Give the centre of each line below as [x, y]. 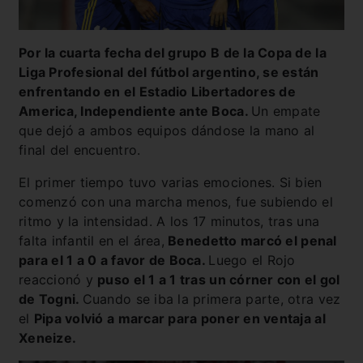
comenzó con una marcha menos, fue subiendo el [176, 201]
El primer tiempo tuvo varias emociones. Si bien [171, 182]
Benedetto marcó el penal [250, 240]
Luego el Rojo [252, 260]
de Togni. [51, 299]
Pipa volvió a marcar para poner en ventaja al [179, 318]
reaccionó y [58, 279]
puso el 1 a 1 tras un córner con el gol [219, 279]
